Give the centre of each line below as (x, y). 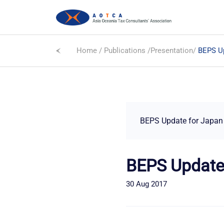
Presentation (172, 50)
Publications (125, 50)
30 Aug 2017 (146, 184)
